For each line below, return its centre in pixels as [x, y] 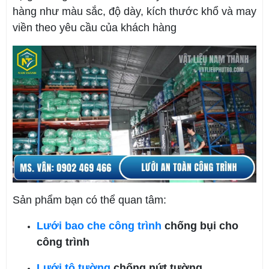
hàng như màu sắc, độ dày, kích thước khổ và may [134, 12]
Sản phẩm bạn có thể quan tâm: [89, 200]
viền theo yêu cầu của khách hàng [95, 28]
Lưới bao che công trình [99, 226]
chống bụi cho [200, 226]
